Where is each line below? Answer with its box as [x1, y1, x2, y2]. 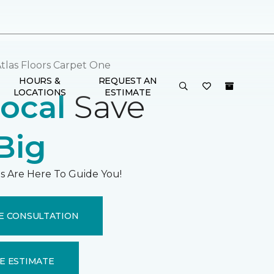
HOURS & [19, 75, 61, 86]
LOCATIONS [13, 86, 67, 98]
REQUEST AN [98, 75, 157, 86]
